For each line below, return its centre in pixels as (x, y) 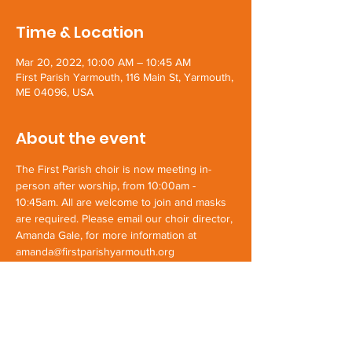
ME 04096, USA (55, 92)
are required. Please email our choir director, (126, 218)
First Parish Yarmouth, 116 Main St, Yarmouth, (125, 77)
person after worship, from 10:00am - (107, 185)
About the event (81, 138)
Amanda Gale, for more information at (108, 235)
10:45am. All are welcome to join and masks (123, 202)
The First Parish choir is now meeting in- (114, 169)
